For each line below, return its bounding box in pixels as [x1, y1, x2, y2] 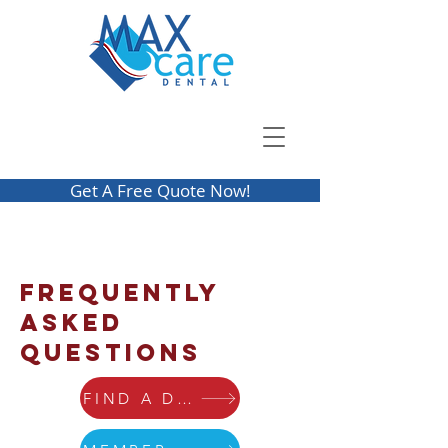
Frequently [20, 277, 220, 307]
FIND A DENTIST [177, 388, 192, 408]
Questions [20, 337, 202, 367]
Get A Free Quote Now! [69, 179, 251, 202]
